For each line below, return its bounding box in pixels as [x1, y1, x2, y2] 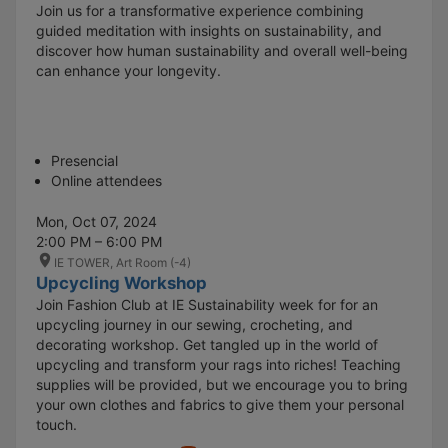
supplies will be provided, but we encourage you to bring [36, 375, 408, 393]
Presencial [51, 151, 118, 169]
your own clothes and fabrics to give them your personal [36, 395, 404, 413]
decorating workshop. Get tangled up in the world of [36, 335, 378, 353]
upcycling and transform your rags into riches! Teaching [36, 355, 401, 373]
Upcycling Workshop [36, 272, 207, 293]
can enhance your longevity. [36, 61, 221, 79]
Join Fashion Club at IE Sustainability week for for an [36, 295, 378, 313]
